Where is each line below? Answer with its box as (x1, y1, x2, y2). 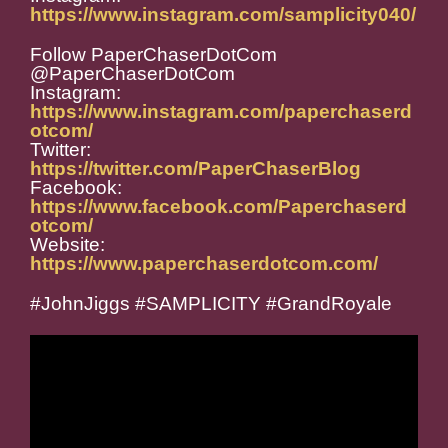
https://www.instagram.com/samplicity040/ (30, 4, 416, 26)
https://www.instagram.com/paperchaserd (30, 101, 412, 123)
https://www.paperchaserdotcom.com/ (30, 253, 378, 275)
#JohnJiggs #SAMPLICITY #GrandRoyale (30, 293, 392, 315)
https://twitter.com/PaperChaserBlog (30, 158, 361, 180)
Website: (30, 234, 105, 256)
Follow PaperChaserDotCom (30, 44, 277, 66)
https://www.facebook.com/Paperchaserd (30, 196, 407, 218)
